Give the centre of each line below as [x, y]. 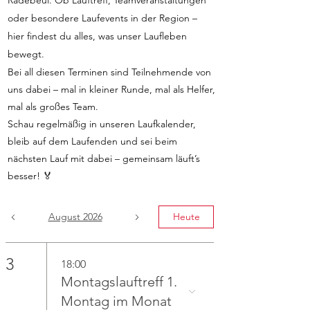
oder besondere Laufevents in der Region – [102, 18]
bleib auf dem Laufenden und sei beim [92, 141]
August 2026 [75, 217]
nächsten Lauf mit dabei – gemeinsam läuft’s [104, 158]
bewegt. [26, 54]
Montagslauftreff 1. [119, 282]
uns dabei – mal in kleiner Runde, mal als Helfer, [111, 89]
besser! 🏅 [30, 176]
